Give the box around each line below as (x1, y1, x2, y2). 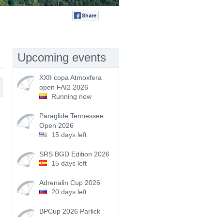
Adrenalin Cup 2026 (39, 179, 100, 186)
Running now (51, 93, 92, 100)
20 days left (51, 188, 87, 196)
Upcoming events (17, 51, 106, 64)
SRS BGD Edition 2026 (39, 150, 109, 158)
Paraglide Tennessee (39, 112, 104, 120)
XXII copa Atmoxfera (39, 74, 102, 81)
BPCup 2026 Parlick (39, 207, 100, 215)
